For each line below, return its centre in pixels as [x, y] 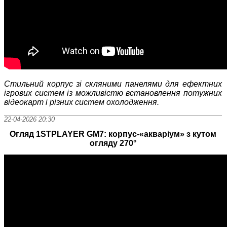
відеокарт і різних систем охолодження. [82, 102]
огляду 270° [113, 143]
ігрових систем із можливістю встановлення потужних [113, 93]
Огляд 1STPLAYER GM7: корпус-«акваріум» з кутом [113, 134]
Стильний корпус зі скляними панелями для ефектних [113, 84]
